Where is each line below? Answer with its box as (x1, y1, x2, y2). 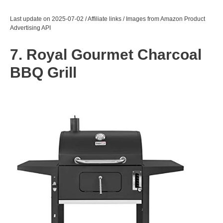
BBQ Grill (10, 64, 77, 81)
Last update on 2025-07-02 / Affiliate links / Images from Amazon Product (10, 15, 205, 22)
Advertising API (10, 24, 51, 31)
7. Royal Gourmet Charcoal (10, 46, 202, 63)
